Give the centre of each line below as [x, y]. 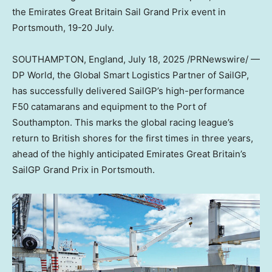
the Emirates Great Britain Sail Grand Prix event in [119, 12]
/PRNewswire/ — [222, 59]
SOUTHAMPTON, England [68, 59]
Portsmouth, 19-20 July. [63, 27]
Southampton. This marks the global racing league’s [123, 122]
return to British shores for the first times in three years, [133, 138]
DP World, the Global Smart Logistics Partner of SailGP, [131, 75]
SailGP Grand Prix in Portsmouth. [83, 169]
